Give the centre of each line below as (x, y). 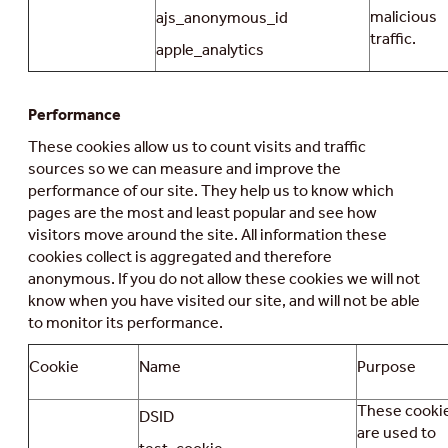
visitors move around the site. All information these (207, 235)
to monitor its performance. (125, 323)
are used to (396, 433)
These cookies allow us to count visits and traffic (197, 147)
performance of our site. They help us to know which (211, 191)
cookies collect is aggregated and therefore (180, 257)
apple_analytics (210, 50)
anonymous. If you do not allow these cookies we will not (224, 279)
